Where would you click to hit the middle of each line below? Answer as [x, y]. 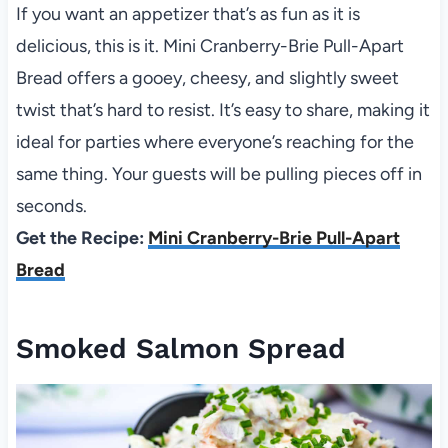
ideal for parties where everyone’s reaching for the [214, 141]
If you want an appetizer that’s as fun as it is [187, 13]
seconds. [51, 205]
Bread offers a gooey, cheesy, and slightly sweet [207, 77]
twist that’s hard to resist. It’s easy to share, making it [222, 109]
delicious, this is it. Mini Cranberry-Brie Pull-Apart [209, 45]
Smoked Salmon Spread [180, 348]
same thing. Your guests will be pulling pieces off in [218, 173]
